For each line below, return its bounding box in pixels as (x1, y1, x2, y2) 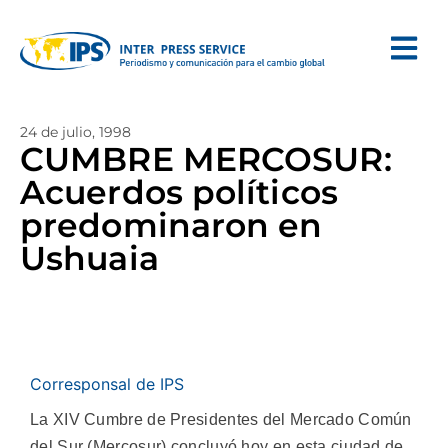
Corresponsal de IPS (30, 374, 184, 394)
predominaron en (20, 205, 323, 245)
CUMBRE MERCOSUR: (20, 139, 392, 179)
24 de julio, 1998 (20, 123, 131, 141)
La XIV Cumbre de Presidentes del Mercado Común (30, 411, 412, 428)
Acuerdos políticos (20, 172, 338, 212)
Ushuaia (20, 238, 159, 278)
